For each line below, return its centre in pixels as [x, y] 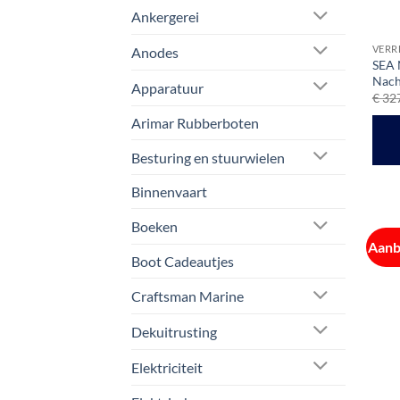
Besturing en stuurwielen [208, 157]
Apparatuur [167, 87]
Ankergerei [165, 17]
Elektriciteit [167, 367]
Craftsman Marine [187, 296]
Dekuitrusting [174, 331]
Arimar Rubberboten [195, 122]
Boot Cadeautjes [183, 262]
